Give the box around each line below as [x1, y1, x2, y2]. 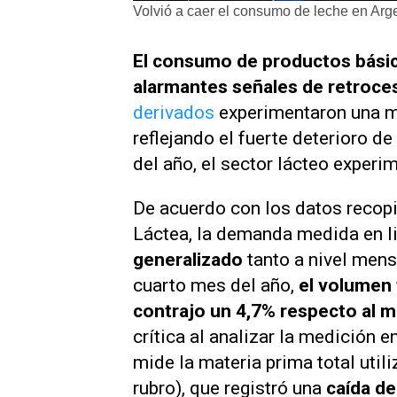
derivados [133, 102, 219, 123]
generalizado [133, 248, 243, 270]
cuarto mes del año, [133, 274, 294, 296]
